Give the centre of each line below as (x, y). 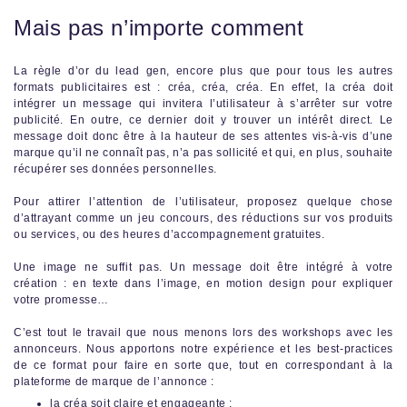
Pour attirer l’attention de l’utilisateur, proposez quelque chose (203, 201)
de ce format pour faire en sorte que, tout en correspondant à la (203, 365)
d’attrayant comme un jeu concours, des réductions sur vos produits (203, 218)
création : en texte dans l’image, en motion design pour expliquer (203, 283)
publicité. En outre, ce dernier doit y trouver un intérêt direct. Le (203, 119)
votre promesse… (61, 299)
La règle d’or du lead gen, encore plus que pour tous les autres (203, 70)
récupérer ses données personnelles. (116, 169)
